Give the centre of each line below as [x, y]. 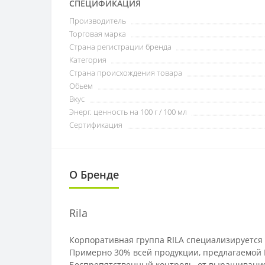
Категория [88, 59]
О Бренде [94, 174]
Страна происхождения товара [126, 72]
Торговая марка [98, 33]
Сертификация [96, 125]
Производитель [98, 20]
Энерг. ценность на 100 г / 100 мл [128, 112]
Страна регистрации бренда [120, 46]
